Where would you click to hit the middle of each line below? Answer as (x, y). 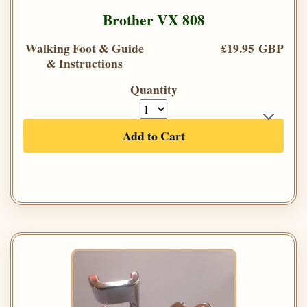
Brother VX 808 (153, 19)
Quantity (153, 89)
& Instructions (84, 63)
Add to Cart (153, 135)
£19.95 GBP (252, 48)
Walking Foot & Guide (84, 48)
